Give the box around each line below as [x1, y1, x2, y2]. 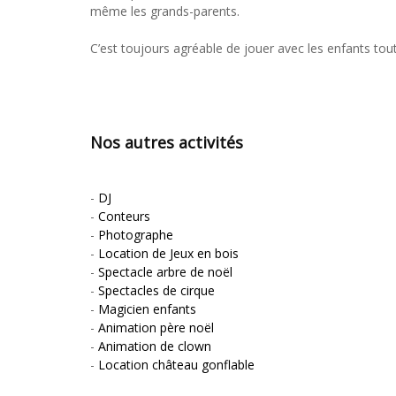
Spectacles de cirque [98, 281, 215, 299]
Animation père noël [98, 318, 214, 336]
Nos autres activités [90, 131, 243, 153]
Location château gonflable [98, 355, 255, 373]
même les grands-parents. [90, 2, 240, 19]
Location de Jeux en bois [98, 244, 239, 262]
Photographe [98, 225, 173, 243]
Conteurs [98, 207, 150, 225]
